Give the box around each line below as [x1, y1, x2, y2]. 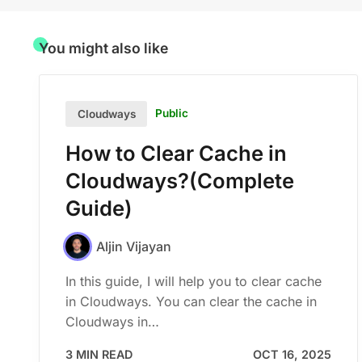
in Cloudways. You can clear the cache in [65, 293, 317, 310]
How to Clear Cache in [65, 140, 287, 166]
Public [155, 107, 189, 120]
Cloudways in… [65, 314, 159, 330]
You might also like [39, 40, 168, 57]
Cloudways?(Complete [65, 167, 294, 193]
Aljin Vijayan [96, 238, 171, 255]
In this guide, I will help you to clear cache [65, 273, 322, 290]
